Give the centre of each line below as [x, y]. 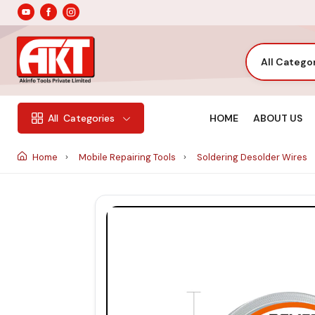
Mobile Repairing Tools [128, 157]
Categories [89, 118]
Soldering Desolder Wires [253, 157]
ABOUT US [277, 118]
